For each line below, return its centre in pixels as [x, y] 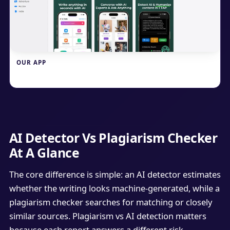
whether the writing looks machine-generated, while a [114, 188]
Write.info [38, 74]
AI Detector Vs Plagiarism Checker [113, 138]
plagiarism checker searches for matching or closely [110, 202]
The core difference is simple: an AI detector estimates [115, 174]
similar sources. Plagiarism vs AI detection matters [108, 216]
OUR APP [31, 62]
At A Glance [44, 153]
